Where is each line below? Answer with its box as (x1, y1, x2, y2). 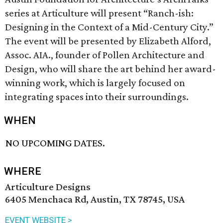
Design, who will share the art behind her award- (5, 63, 216, 75)
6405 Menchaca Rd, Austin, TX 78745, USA (5, 193, 185, 206)
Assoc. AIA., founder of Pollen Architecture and (5, 49, 205, 61)
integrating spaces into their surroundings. (5, 91, 189, 103)
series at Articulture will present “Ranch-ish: (5, 7, 194, 19)
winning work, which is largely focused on (5, 77, 185, 89)
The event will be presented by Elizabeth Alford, (5, 35, 211, 47)
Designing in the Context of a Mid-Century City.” (5, 21, 214, 33)
